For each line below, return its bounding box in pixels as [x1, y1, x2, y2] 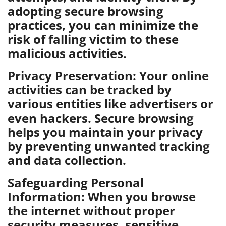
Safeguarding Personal [8, 174, 144, 191]
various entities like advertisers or [8, 95, 213, 112]
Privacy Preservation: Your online [8, 67, 209, 84]
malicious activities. [8, 45, 127, 62]
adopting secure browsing [8, 3, 163, 19]
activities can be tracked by [8, 81, 172, 98]
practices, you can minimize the [8, 17, 198, 33]
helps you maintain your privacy [8, 124, 203, 140]
